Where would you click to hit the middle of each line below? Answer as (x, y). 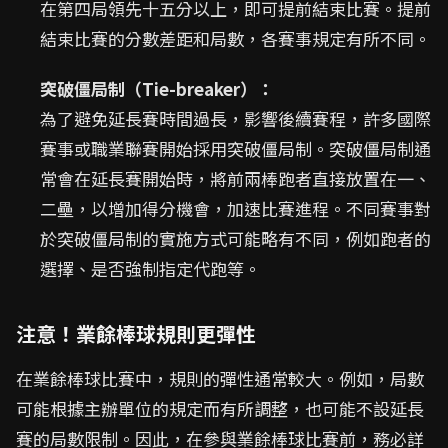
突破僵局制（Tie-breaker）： (157, 89)
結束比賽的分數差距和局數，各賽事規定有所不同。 (235, 39)
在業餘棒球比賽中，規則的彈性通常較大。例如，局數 (220, 379)
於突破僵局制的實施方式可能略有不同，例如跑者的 (235, 239)
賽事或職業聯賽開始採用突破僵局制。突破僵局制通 (235, 149)
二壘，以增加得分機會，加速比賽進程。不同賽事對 (235, 209)
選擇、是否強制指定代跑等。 (150, 269)
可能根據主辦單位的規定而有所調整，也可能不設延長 (220, 409)
